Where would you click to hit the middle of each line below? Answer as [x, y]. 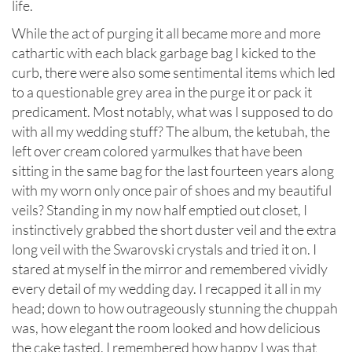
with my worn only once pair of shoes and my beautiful [172, 191]
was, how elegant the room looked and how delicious [166, 328]
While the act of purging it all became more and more [166, 33]
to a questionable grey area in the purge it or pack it [162, 92]
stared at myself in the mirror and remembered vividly [170, 269]
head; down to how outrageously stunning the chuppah [175, 308]
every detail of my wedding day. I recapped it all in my [167, 289]
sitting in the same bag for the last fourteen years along [173, 171]
